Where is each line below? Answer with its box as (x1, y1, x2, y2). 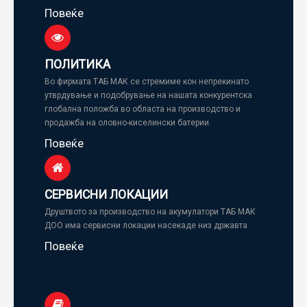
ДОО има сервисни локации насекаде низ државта (45, 221, 247, 230)
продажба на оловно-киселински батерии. (45, 118, 211, 127)
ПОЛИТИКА (45, 58, 110, 71)
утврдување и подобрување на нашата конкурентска (45, 90, 252, 100)
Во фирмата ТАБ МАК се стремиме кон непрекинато (45, 77, 249, 86)
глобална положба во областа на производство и (45, 104, 241, 114)
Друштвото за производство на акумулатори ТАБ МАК (45, 207, 256, 217)
